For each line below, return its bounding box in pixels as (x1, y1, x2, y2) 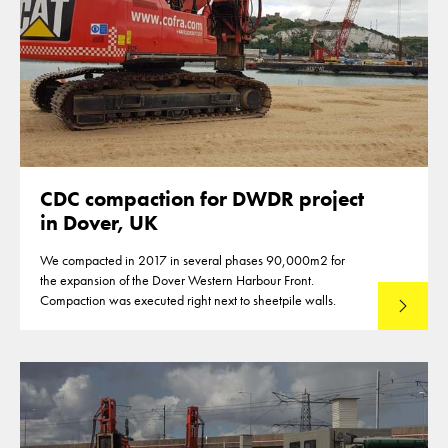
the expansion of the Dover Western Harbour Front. (40, 271, 314, 289)
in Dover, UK (40, 209, 158, 236)
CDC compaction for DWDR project (40, 185, 364, 212)
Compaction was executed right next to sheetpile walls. (40, 291, 336, 309)
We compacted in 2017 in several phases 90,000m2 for (40, 251, 345, 269)
